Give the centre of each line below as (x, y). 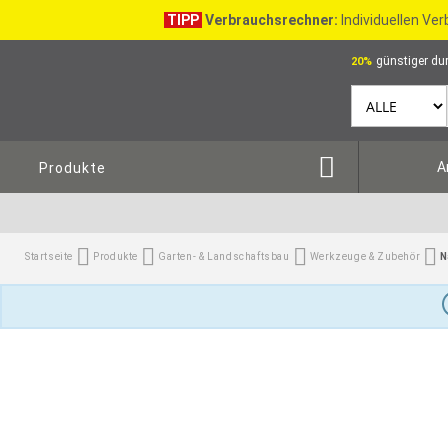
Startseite (49, 256)
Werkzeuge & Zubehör (365, 256)
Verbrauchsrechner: (271, 20)
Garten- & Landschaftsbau (224, 256)
